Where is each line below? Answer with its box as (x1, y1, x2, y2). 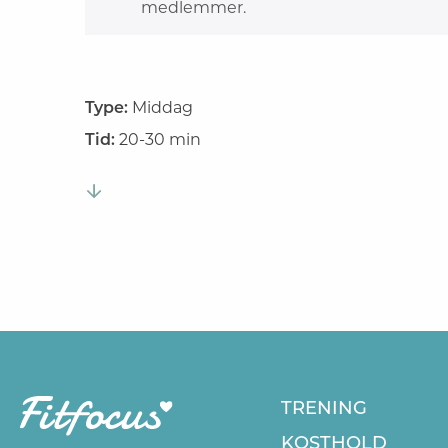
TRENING (280, 396, 367, 419)
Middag (132, 98, 194, 118)
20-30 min (119, 130, 202, 150)
